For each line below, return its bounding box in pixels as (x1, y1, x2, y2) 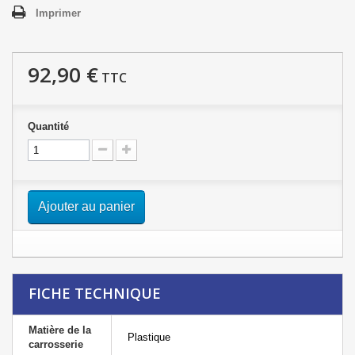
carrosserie (29, 338, 83, 350)
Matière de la (29, 323, 91, 336)
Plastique (128, 330, 170, 343)
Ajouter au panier (38, 199, 135, 213)
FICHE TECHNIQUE (29, 283, 161, 303)
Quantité (28, 120, 69, 132)
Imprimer (36, 6, 81, 19)
